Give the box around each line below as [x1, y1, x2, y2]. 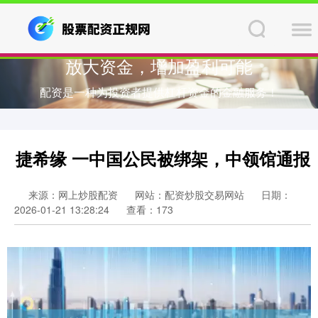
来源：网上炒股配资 [28, 187, 121, 202]
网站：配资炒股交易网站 [135, 187, 244, 202]
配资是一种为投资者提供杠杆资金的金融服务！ [40, 84, 278, 100]
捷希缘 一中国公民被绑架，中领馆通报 [15, 146, 310, 170]
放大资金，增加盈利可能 [65, 53, 253, 78]
